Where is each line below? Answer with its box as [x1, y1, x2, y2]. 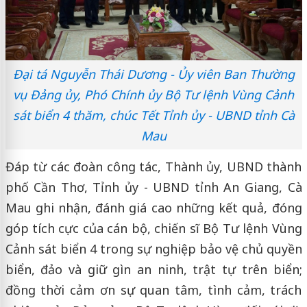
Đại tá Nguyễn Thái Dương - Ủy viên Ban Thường [12, 66, 295, 83]
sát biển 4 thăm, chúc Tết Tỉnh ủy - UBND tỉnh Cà [12, 107, 295, 124]
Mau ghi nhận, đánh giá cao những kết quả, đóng [5, 199, 302, 217]
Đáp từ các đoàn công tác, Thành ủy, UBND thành [5, 158, 302, 175]
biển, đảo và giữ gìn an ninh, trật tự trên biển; [5, 261, 302, 278]
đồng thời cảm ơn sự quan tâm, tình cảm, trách [5, 282, 302, 299]
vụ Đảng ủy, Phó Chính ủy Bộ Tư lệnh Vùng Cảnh [13, 86, 294, 103]
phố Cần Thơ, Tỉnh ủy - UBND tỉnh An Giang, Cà [5, 179, 302, 196]
